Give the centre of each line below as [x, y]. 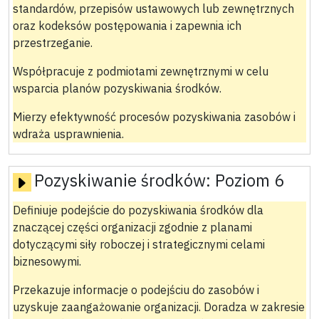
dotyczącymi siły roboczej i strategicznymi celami [138, 245]
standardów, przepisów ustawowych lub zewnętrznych [153, 9]
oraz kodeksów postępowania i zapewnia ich [127, 26]
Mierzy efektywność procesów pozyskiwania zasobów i [154, 117]
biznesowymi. [47, 262]
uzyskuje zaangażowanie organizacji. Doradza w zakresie [158, 307]
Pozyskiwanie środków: [124, 181]
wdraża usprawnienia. [68, 134]
